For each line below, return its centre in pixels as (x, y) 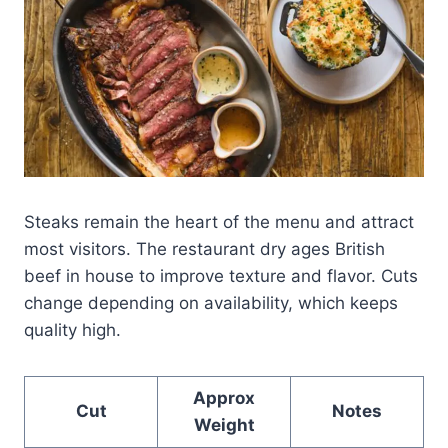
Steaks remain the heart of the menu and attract (219, 221)
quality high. (72, 329)
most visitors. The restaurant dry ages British (204, 248)
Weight (224, 424)
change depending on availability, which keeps (211, 302)
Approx (224, 397)
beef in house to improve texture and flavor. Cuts (221, 275)
